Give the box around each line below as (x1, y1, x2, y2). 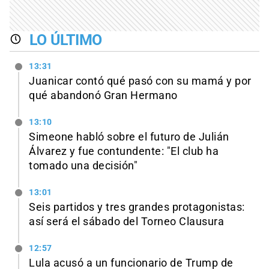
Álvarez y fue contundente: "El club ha (29, 145, 219, 158)
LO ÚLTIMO (29, 31, 103, 49)
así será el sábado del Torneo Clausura (29, 215, 224, 228)
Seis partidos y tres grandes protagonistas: (29, 201, 245, 213)
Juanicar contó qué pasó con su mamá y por (29, 75, 252, 88)
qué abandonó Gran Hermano (29, 89, 178, 102)
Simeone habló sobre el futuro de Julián (29, 131, 229, 144)
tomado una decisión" (29, 160, 138, 172)
